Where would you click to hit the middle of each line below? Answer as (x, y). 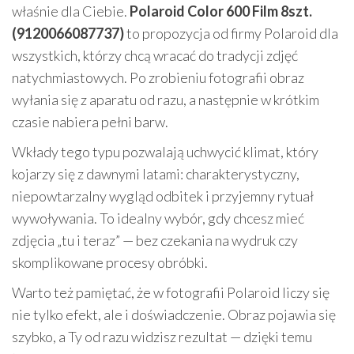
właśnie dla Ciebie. (71, 11)
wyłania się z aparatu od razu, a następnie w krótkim (166, 100)
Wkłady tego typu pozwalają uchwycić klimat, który (165, 152)
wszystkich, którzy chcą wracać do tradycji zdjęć (155, 55)
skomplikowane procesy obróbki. (110, 262)
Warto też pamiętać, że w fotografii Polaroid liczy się (171, 292)
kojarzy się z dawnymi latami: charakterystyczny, (156, 174)
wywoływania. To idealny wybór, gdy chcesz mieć (158, 218)
